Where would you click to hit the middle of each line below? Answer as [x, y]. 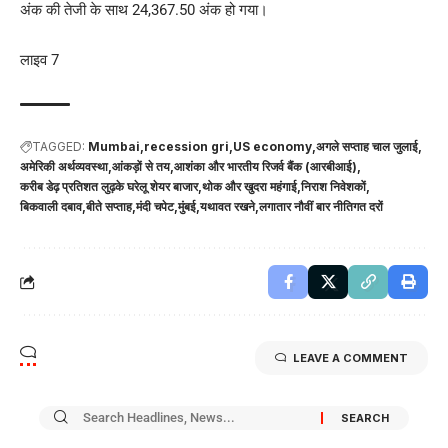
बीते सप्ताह [109, 206]
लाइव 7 [39, 59]
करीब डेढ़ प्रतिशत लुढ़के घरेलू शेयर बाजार [109, 186]
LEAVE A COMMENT [350, 357]
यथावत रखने [227, 206]
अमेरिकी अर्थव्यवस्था [64, 166]
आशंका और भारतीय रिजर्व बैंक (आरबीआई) [265, 166]
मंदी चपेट [155, 206]
